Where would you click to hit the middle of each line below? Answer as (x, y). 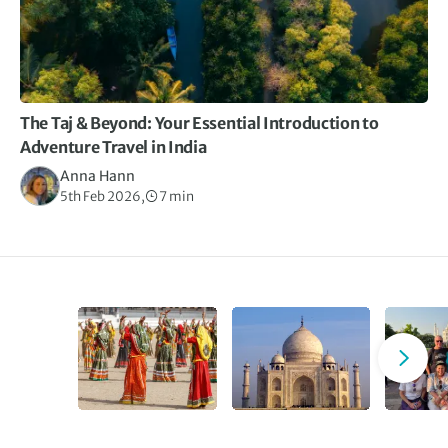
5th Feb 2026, (102, 197)
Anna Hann (97, 176)
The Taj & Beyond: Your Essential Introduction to (199, 123)
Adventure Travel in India (113, 147)
